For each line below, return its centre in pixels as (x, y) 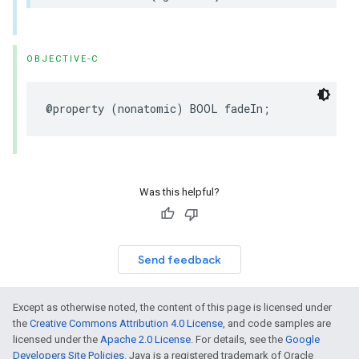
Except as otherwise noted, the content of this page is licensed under (172, 307)
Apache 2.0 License (145, 339)
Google (303, 339)
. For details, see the (238, 339)
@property (75, 109)
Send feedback (179, 260)
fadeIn (244, 109)
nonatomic (147, 109)
